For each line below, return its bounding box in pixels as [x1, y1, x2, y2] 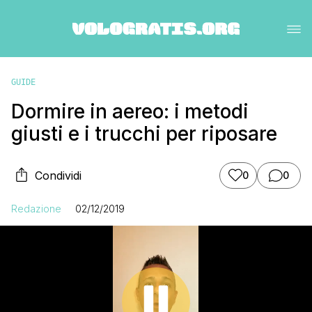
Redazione [11, 202, 61, 214]
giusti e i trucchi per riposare [11, 121, 277, 146]
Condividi [35, 168, 81, 182]
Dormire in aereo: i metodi [11, 99, 249, 123]
